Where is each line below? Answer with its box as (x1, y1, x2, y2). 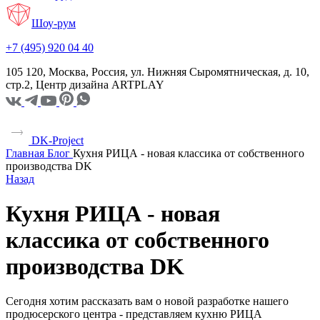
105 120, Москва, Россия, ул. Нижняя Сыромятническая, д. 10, (6, 65, 309, 78)
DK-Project (29, 134, 84, 146)
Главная (6, 146, 44, 159)
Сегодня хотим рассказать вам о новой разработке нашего (6, 295, 289, 308)
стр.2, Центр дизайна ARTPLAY (6, 78, 164, 91)
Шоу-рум (31, 16, 76, 29)
